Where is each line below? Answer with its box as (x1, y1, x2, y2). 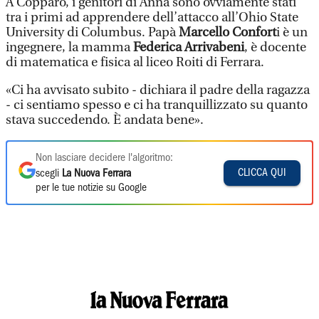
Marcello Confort (179, 25, 276, 40)
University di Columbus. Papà (6, 25, 179, 40)
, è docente (244, 40, 306, 55)
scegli (36, 169, 62, 179)
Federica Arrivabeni (133, 40, 244, 55)
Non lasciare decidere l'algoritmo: (36, 153, 173, 163)
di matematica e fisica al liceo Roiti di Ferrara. (6, 55, 264, 70)
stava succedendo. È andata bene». (6, 113, 204, 127)
